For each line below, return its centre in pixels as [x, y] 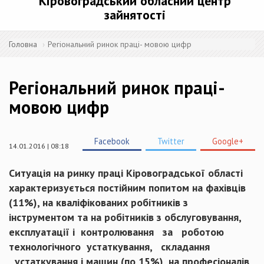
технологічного [45, 247]
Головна [23, 44]
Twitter [171, 141]
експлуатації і [42, 232]
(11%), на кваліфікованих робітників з [98, 202]
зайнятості [135, 15]
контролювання [116, 232]
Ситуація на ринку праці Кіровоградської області [126, 173]
